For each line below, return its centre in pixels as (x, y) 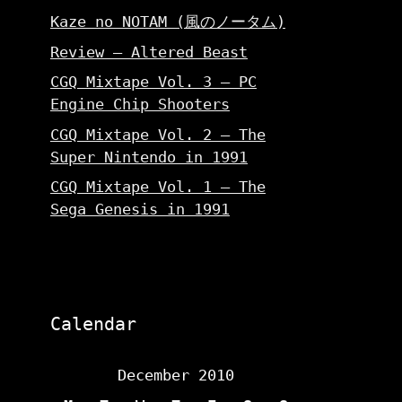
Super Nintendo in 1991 (149, 157)
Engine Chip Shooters (140, 104)
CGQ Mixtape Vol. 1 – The (158, 187)
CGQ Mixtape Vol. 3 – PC (153, 82)
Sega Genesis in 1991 (140, 209)
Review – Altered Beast (149, 52)
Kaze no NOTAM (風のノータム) (168, 22)
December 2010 (176, 375)
